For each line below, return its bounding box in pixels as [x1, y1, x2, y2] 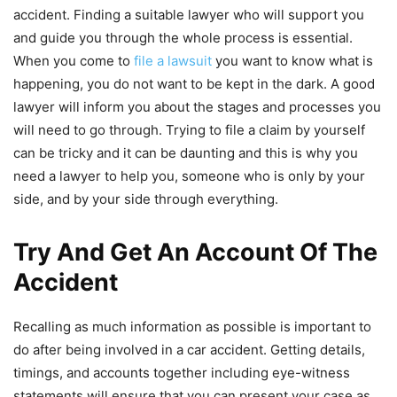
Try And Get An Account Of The [13, 237, 378, 268]
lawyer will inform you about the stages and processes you [13, 98, 381, 116]
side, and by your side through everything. [13, 191, 278, 208]
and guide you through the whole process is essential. [13, 29, 353, 47]
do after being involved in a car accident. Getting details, [13, 341, 365, 359]
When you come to [13, 52, 134, 70]
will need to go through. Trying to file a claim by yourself [13, 121, 365, 139]
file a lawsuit [134, 52, 212, 70]
